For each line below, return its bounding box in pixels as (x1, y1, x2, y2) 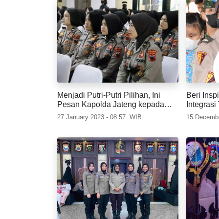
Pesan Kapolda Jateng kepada (57, 100, 164, 109)
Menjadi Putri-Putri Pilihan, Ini (57, 91, 160, 99)
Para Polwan (57, 109, 102, 118)
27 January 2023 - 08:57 (57, 113, 126, 121)
